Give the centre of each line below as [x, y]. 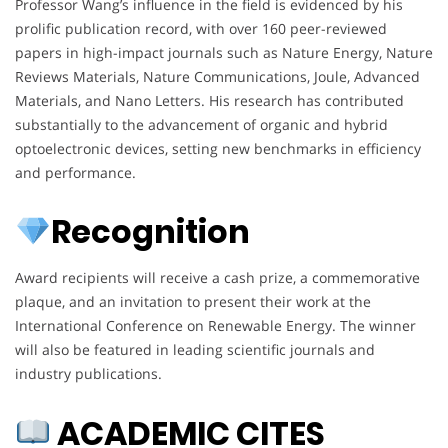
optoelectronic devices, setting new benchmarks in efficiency [218, 148]
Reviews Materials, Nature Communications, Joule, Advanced [217, 76]
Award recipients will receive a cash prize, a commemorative [217, 278]
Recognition [151, 232]
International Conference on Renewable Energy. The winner [215, 326]
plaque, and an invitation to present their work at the [193, 302]
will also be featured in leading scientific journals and [195, 350]
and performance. [75, 172]
